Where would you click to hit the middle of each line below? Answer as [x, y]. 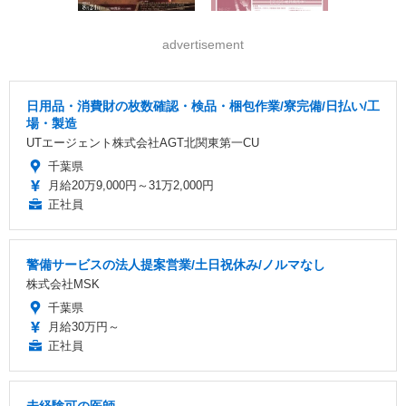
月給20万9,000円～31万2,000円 [131, 185]
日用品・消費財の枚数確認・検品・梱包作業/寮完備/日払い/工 [203, 106]
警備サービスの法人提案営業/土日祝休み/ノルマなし [176, 264]
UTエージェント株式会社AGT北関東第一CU [143, 142]
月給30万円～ [84, 326]
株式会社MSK [63, 284]
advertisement [203, 44]
